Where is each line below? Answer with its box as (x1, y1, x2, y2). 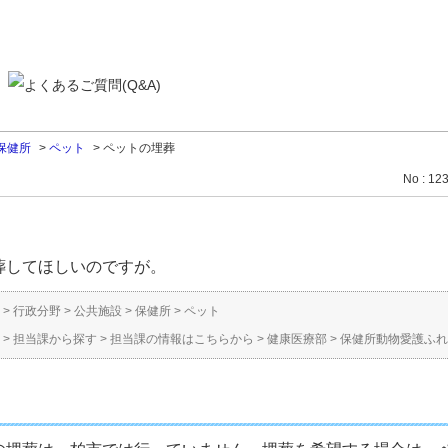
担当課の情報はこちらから (110, 332, 254, 346)
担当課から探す (13, 332, 97, 346)
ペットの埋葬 (103, 141, 175, 155)
